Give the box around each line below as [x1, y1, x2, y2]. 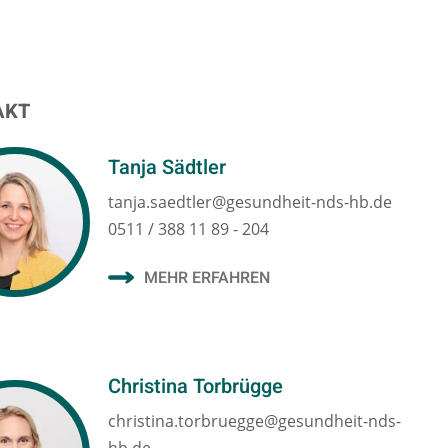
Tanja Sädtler [108, 152, 227, 182]
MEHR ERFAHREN [144, 266, 271, 291]
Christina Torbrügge [108, 372, 284, 401]
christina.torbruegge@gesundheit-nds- [108, 410, 402, 433]
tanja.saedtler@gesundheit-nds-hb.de [108, 191, 393, 214]
